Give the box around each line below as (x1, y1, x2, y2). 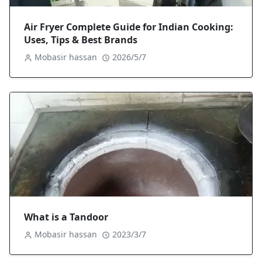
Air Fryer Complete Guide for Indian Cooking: (24, 20, 233, 34)
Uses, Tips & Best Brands (24, 33, 137, 47)
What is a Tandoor (24, 211, 108, 224)
